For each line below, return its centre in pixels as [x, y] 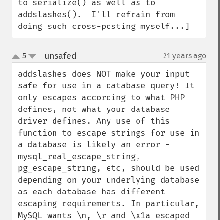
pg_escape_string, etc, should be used [109, 168]
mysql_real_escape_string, [79, 156]
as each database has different [91, 192]
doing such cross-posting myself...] [104, 26]
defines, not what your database [94, 109]
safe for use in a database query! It [106, 86]
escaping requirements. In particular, [109, 204]
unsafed [60, 56]
